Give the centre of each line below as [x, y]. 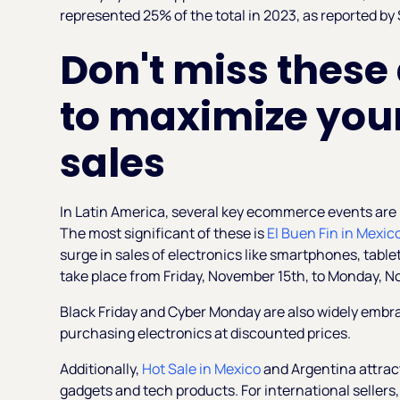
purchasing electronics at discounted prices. [206, 333]
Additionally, [101, 368]
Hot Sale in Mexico [202, 368]
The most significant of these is [164, 233]
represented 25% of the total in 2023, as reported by [229, 15]
